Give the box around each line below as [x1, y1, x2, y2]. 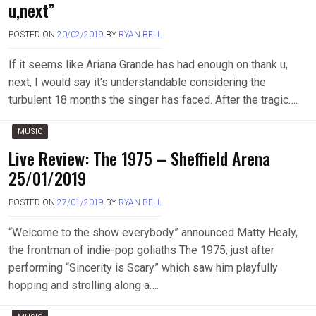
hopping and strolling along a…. [8, 279, 159, 292]
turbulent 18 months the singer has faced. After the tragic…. [8, 93, 298, 107]
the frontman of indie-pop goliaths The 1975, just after [8, 243, 274, 257]
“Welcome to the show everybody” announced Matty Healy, [8, 226, 298, 239]
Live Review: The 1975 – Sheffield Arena [8, 145, 270, 171]
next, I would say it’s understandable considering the [8, 75, 266, 89]
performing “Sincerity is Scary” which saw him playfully [8, 261, 278, 274]
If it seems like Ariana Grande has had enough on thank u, [8, 58, 288, 71]
